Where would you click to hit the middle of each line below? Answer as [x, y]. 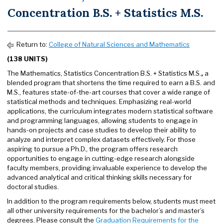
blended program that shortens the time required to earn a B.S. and [111, 83]
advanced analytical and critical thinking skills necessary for [100, 177]
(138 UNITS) [27, 59]
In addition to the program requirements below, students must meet [111, 201]
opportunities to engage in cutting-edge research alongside [101, 158]
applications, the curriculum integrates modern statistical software [110, 111]
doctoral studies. [33, 187]
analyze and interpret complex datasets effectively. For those [101, 139]
